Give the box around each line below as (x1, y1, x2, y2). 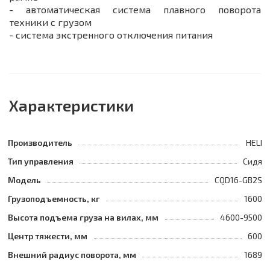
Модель (8, 174, 41, 185)
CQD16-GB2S (215, 174, 262, 185)
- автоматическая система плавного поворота (9, 3, 261, 15)
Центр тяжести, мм (8, 230, 87, 241)
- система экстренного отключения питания (9, 28, 213, 40)
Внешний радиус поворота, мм (8, 249, 136, 260)
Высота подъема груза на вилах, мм (8, 212, 159, 222)
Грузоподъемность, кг (8, 193, 100, 204)
